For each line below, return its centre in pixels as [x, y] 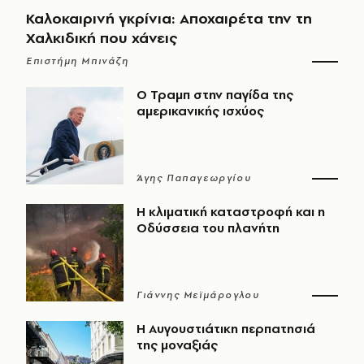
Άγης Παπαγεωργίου [194, 178]
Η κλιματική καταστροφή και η [231, 212]
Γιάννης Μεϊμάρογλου [198, 295]
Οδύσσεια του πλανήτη [208, 228]
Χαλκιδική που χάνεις [102, 38]
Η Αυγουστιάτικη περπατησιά [226, 329]
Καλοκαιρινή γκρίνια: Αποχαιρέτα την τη [169, 19]
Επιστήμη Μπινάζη [78, 61]
